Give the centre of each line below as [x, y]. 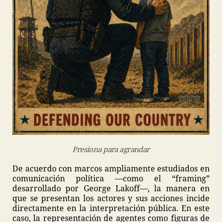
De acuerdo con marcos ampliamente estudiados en [111, 168]
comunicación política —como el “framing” [111, 178]
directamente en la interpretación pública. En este [111, 208]
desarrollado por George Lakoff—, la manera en [111, 188]
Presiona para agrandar [111, 149]
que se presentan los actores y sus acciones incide [111, 198]
